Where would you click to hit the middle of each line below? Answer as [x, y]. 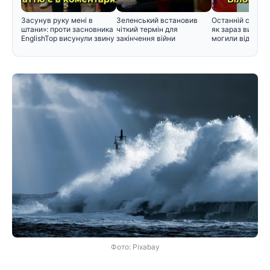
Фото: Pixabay [135, 247]
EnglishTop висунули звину [68, 39]
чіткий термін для [147, 30]
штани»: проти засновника [67, 30]
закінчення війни [146, 39]
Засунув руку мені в [57, 20]
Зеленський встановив [157, 20]
